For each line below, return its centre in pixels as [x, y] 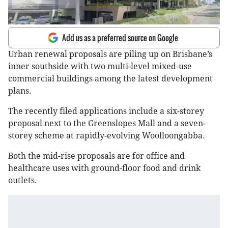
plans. [20, 91]
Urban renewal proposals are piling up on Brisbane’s [110, 54]
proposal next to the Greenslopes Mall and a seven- [107, 124]
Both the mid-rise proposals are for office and [96, 156]
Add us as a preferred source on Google [120, 38]
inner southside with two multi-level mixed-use [100, 67]
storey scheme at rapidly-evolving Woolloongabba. [107, 136]
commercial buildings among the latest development [110, 79]
